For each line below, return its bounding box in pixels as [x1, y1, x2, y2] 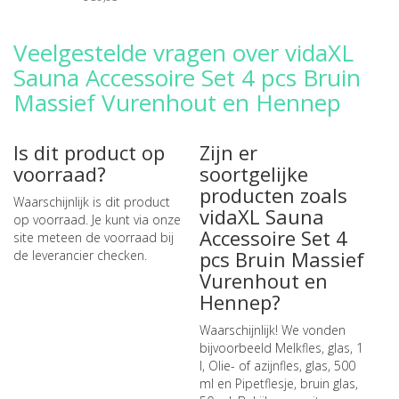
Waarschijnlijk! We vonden [199, 322, 346, 338]
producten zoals [199, 182, 347, 208]
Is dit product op [13, 139, 165, 166]
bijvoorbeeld [199, 339, 275, 356]
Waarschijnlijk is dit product [13, 193, 170, 210]
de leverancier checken [13, 247, 144, 264]
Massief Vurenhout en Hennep [13, 86, 341, 118]
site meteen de [13, 229, 104, 246]
